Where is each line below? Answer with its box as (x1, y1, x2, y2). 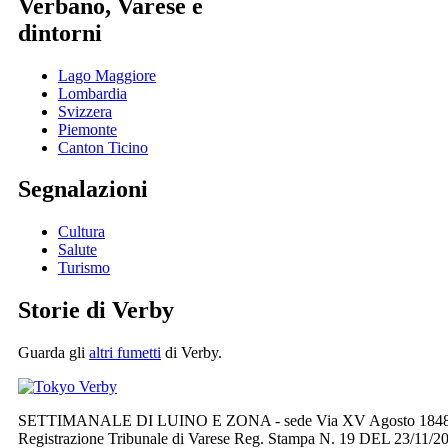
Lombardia (58, 84, 127, 102)
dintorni (18, 19, 102, 46)
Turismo (58, 259, 110, 277)
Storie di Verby (18, 297, 174, 324)
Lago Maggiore (58, 66, 156, 84)
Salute (58, 241, 97, 259)
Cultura (58, 223, 105, 241)
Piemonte (58, 120, 117, 138)
